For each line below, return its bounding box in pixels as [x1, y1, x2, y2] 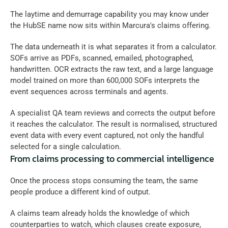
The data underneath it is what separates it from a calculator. [10, 42, 217, 52]
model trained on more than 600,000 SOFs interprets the [10, 76, 199, 85]
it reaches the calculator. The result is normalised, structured [10, 120, 217, 129]
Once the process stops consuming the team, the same [10, 176, 198, 186]
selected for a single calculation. [10, 142, 121, 152]
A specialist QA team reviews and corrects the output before [10, 108, 215, 118]
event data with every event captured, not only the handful [10, 131, 204, 140]
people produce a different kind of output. [10, 187, 153, 197]
